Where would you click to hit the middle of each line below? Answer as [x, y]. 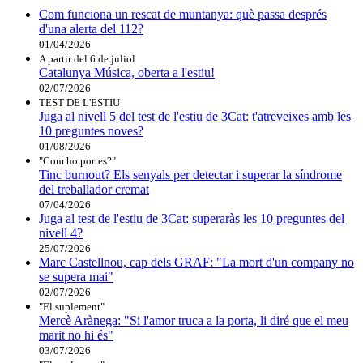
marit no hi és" [76, 335]
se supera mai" [76, 277]
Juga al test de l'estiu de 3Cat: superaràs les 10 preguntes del [192, 219]
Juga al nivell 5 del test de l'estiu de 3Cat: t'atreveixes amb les [195, 117]
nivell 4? [61, 233]
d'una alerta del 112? [91, 29]
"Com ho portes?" [77, 161]
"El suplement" [72, 307]
